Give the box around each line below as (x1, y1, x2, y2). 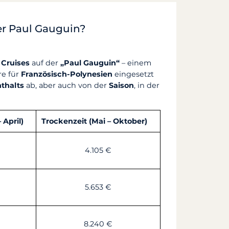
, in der (134, 81, 160, 90)
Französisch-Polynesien (21, 70, 113, 79)
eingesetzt (112, 70, 154, 79)
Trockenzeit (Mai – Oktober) (41, 116, 148, 126)
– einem (120, 58, 152, 68)
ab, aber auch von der (24, 81, 109, 90)
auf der (30, 58, 61, 68)
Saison (109, 81, 134, 90)
